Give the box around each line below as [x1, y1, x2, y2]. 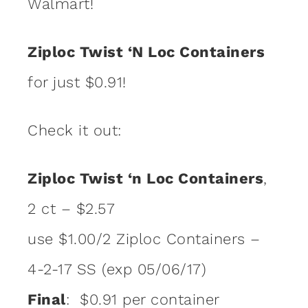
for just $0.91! [27, 73, 126, 91]
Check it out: [27, 121, 122, 139]
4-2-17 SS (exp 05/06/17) [27, 260, 206, 278]
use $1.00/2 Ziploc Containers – [27, 230, 261, 247]
